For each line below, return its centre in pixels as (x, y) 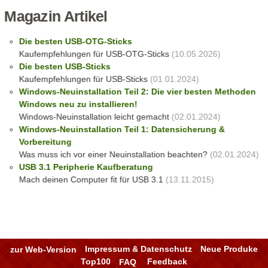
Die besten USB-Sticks (65, 66)
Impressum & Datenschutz (138, 249)
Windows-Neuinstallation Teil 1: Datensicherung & (122, 129)
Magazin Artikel (56, 16)
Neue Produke (229, 249)
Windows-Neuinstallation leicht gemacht (94, 116)
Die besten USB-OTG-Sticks (75, 41)
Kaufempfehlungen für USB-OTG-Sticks (94, 54)
